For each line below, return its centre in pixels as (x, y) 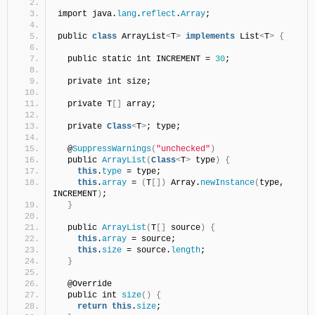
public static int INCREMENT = (136, 59)
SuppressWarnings (112, 149)
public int (90, 295)
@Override (85, 284)
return (92, 307)
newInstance (227, 183)
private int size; (104, 82)
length (186, 250)
